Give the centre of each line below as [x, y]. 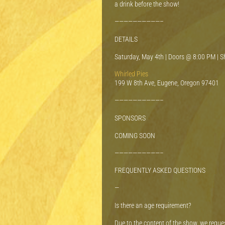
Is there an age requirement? [153, 206]
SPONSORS [130, 118]
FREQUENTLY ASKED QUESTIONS [160, 171]
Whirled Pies [131, 74]
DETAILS [126, 39]
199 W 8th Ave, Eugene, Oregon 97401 [167, 83]
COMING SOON [135, 135]
